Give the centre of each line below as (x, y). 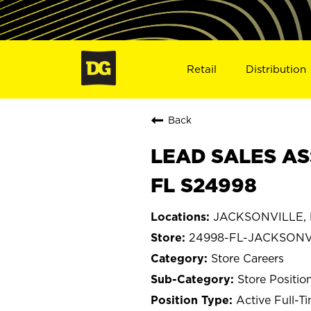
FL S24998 (204, 185)
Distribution (276, 69)
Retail (201, 69)
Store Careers (247, 258)
